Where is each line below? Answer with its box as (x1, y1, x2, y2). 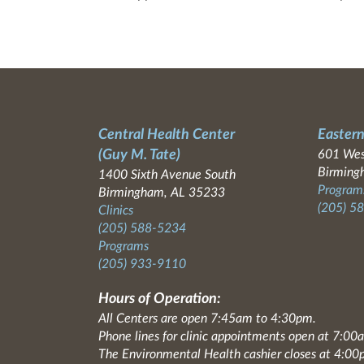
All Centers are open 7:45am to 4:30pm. (97, 311, 316, 325)
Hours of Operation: (97, 291, 221, 306)
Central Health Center (97, 127, 235, 142)
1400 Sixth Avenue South (97, 167, 236, 181)
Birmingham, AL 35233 (97, 185, 225, 199)
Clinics (97, 203, 133, 217)
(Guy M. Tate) (97, 147, 180, 162)
